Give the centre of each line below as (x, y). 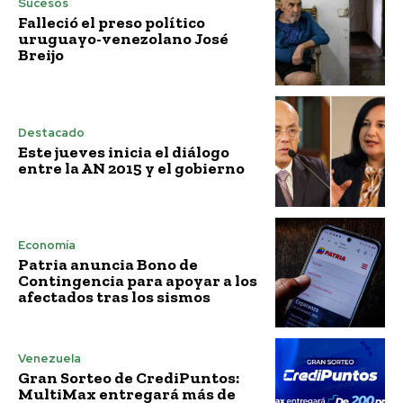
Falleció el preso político (112, 23)
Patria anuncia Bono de (108, 265)
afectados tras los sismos (114, 297)
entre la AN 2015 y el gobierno (131, 168)
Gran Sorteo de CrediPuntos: (129, 377)
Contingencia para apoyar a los (138, 281)
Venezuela (49, 358)
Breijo (41, 55)
